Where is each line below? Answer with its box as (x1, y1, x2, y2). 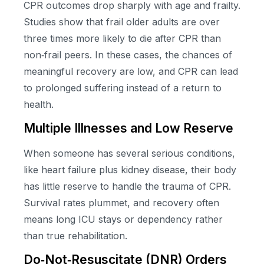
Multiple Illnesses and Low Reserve (24, 120, 233, 136)
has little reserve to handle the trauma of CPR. (24, 180, 231, 192)
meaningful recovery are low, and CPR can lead (24, 65, 238, 77)
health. (24, 98, 54, 110)
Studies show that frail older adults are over (24, 15, 220, 28)
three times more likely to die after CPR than (24, 32, 221, 44)
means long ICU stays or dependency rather (24, 213, 223, 225)
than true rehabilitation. (24, 229, 127, 242)
